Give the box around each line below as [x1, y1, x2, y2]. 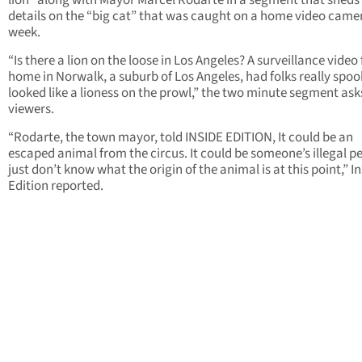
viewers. [8, 99, 54, 120]
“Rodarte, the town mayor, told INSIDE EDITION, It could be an [8, 128, 353, 148]
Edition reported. [8, 176, 103, 196]
